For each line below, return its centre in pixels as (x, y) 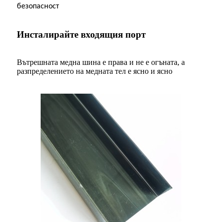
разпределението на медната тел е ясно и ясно (95, 71)
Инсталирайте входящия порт (81, 34)
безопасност (38, 6)
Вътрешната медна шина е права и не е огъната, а (101, 62)
